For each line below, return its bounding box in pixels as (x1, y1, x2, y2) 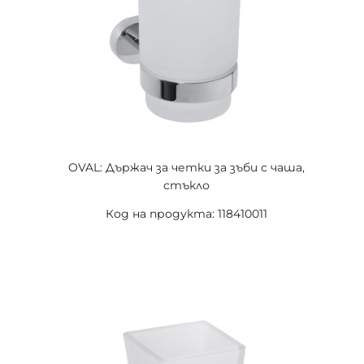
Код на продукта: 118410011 (105, 206, 267, 221)
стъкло (162, 178, 210, 193)
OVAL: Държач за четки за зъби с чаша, (67, 160, 305, 175)
